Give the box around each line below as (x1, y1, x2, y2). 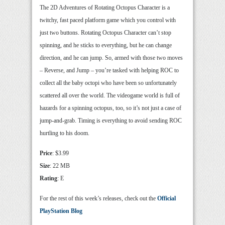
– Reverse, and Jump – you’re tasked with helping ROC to (40, 67, 179, 74)
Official (157, 195, 176, 202)
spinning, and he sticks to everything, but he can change (40, 42, 172, 49)
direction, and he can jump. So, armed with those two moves (40, 54, 183, 62)
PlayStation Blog (40, 207, 82, 215)
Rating (40, 175, 57, 182)
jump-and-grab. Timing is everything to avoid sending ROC (40, 117, 182, 125)
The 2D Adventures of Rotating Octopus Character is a (40, 4, 170, 12)
